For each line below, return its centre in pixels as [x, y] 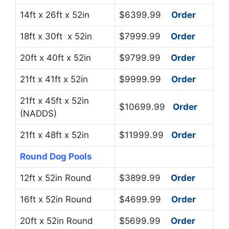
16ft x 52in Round [56, 199]
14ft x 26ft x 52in [55, 15]
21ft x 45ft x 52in [56, 100]
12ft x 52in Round [56, 178]
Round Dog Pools [56, 156]
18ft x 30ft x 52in [56, 36]
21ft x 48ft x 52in [54, 135]
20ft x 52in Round [56, 221]
